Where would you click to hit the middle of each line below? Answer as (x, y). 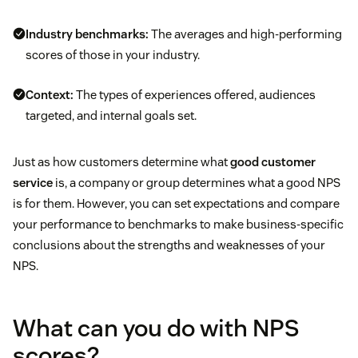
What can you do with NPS (156, 328)
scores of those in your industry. (113, 54)
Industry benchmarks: (87, 34)
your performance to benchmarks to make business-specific (178, 224)
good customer (273, 161)
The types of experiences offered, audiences (195, 94)
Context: (50, 94)
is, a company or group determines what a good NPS (197, 182)
